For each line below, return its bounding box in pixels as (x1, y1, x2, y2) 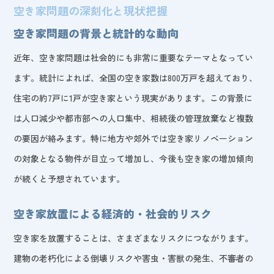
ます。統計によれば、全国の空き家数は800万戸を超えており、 (13, 71, 258, 84)
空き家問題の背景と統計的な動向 (13, 24, 179, 41)
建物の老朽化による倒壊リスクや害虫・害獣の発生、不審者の (13, 251, 254, 264)
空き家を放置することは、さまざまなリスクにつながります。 (13, 231, 254, 244)
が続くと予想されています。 (13, 172, 125, 185)
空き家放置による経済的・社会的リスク (13, 205, 212, 221)
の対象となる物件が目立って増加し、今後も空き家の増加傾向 (13, 152, 254, 165)
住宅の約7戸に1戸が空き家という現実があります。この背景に (13, 91, 253, 104)
